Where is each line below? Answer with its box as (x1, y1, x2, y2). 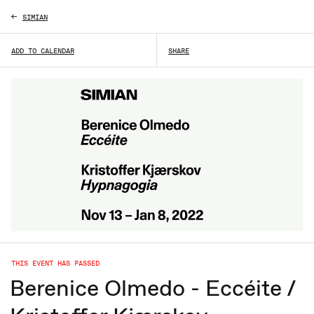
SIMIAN (22, 12, 48, 21)
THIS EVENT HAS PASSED (11, 258, 100, 267)
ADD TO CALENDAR (11, 46, 74, 55)
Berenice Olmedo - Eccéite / (10, 272, 296, 303)
